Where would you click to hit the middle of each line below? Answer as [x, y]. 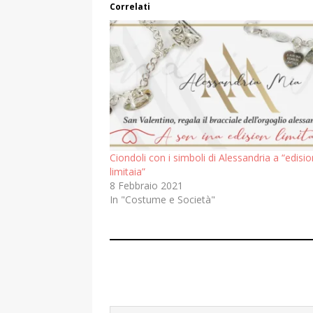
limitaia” [128, 171]
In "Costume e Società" [162, 199]
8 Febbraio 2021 [146, 185]
